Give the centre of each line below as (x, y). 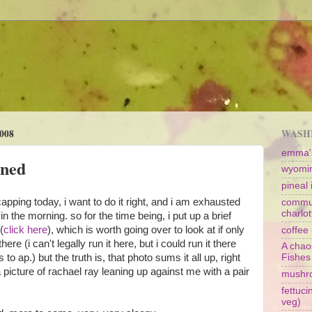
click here (25, 229)
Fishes (296, 258)
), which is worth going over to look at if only (146, 229)
